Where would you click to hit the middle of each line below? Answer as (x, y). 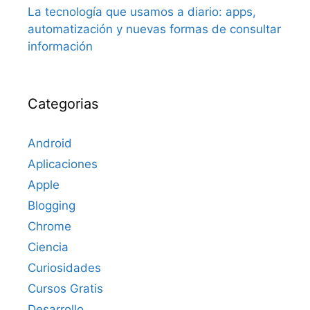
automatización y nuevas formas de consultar (154, 29)
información (60, 47)
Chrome (49, 227)
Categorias (63, 104)
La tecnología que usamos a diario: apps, (142, 12)
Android (50, 144)
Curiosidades (64, 268)
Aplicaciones (63, 164)
